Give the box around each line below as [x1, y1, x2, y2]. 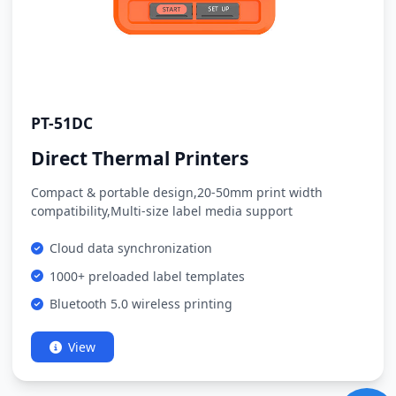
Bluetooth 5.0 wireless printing [49, 295, 232, 312]
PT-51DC [31, 112, 93, 133]
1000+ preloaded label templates [49, 267, 245, 285]
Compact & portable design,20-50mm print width [31, 184, 323, 201]
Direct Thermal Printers [31, 146, 248, 171]
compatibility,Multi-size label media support [31, 202, 293, 219]
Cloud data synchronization [49, 240, 212, 256]
